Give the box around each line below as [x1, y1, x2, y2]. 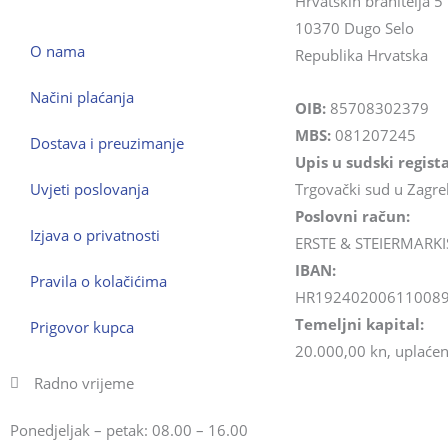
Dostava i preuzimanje [30, 132, 184, 153]
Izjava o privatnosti [30, 224, 160, 245]
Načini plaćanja [30, 86, 134, 107]
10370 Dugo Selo [295, 17, 414, 38]
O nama [30, 40, 85, 61]
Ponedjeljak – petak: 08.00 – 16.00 [10, 419, 248, 440]
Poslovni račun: [295, 206, 410, 227]
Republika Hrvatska [295, 44, 428, 65]
